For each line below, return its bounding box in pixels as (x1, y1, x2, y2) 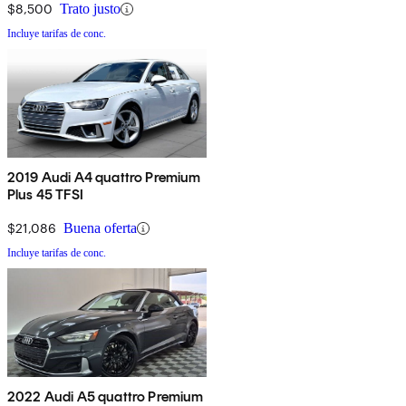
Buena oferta (63, 220, 137, 237)
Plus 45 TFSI (7, 186, 83, 204)
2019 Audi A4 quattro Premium (7, 169, 201, 187)
